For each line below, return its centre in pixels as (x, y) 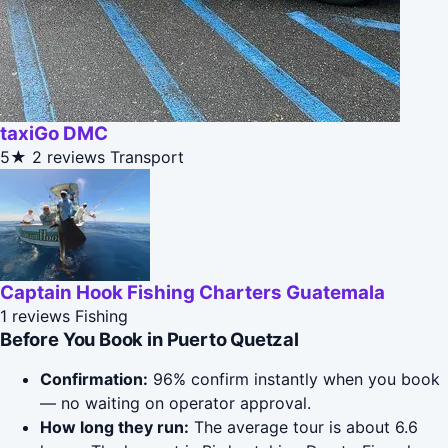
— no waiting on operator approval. (175, 403)
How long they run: (114, 427)
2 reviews (68, 157)
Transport (147, 157)
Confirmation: (94, 379)
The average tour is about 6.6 (303, 427)
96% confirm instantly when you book (294, 379)
